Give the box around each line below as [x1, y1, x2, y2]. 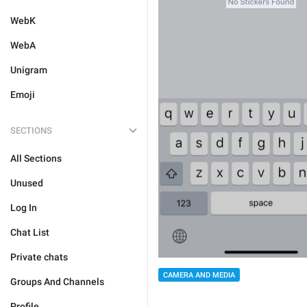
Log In [10, 202, 37, 213]
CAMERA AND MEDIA [163, 270, 235, 280]
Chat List [10, 227, 49, 238]
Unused [10, 177, 43, 188]
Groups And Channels [10, 276, 104, 287]
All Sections [10, 153, 62, 164]
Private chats [10, 251, 68, 262]
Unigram [10, 64, 47, 75]
